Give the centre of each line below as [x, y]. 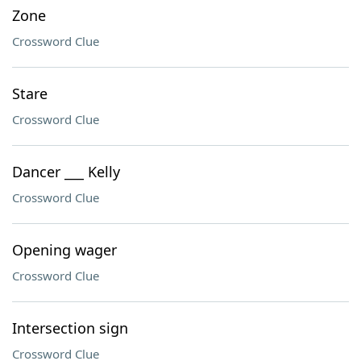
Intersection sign [70, 328]
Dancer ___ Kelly [66, 172]
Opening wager [64, 250]
